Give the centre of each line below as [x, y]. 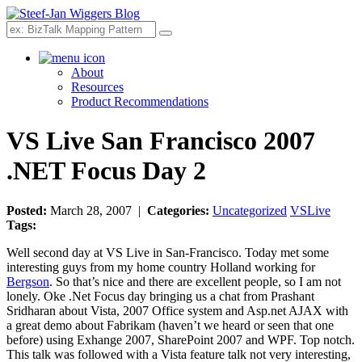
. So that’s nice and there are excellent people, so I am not [195, 281]
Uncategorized [250, 210]
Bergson [28, 281]
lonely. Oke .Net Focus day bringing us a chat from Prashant [160, 296]
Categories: [180, 210]
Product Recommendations [140, 101]
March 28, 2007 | [97, 210]
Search [181, 38]
